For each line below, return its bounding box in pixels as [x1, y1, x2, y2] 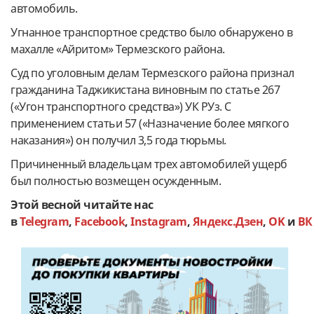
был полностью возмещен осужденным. [11, 172, 221, 189]
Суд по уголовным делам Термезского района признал [11, 64, 294, 81]
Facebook [74, 213, 125, 229]
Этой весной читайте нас [11, 196, 153, 212]
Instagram [130, 213, 187, 229]
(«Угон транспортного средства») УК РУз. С [11, 98, 231, 114]
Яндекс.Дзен [192, 213, 263, 229]
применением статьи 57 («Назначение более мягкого [11, 115, 289, 131]
